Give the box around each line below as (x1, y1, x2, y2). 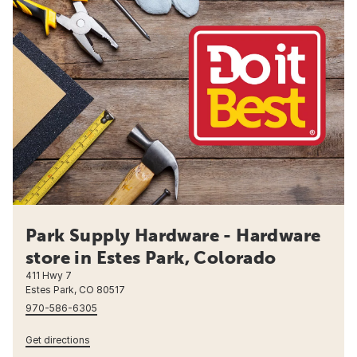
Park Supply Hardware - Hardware (25, 225, 321, 246)
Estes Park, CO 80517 (25, 284, 125, 296)
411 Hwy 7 (25, 269, 72, 282)
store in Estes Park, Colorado (25, 247, 277, 269)
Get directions (25, 334, 90, 347)
